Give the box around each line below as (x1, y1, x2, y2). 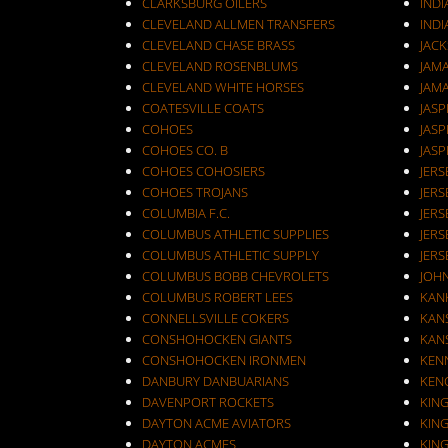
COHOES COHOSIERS (142, 162, 265, 180)
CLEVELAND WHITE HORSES (142, 78, 304, 96)
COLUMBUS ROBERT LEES (142, 288, 293, 306)
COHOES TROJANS (142, 183, 248, 201)
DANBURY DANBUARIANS (142, 372, 289, 390)
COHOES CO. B (142, 141, 228, 159)
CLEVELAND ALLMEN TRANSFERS (142, 15, 335, 33)
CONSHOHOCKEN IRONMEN (142, 351, 306, 369)
